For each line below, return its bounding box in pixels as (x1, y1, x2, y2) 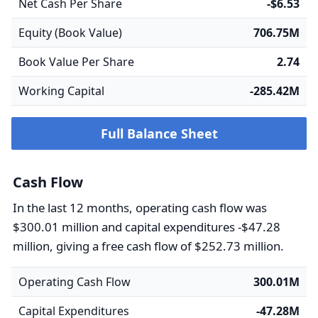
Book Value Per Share (18, 54, 134, 70)
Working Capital (18, 83, 104, 99)
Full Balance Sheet (100, 125, 218, 142)
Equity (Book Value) (18, 25, 122, 40)
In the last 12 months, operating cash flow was (13, 199, 267, 216)
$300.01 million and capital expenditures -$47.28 (13, 219, 280, 235)
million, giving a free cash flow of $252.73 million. (13, 238, 284, 254)
